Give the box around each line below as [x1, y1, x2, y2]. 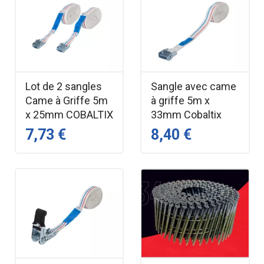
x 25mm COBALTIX [25, 108, 113, 121]
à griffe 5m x [151, 94, 210, 107]
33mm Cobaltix [151, 108, 222, 121]
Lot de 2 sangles [25, 80, 102, 93]
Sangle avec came [151, 80, 236, 93]
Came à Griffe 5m [25, 94, 108, 107]
